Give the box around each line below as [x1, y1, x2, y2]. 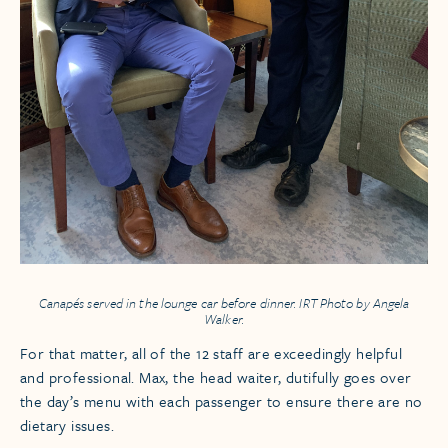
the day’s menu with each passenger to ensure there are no [20, 390, 423, 413]
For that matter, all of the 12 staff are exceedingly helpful [20, 342, 402, 365]
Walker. [204, 309, 244, 330]
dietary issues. [20, 414, 115, 437]
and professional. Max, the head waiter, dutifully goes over [20, 366, 412, 389]
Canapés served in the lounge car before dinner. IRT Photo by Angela [38, 293, 410, 314]
